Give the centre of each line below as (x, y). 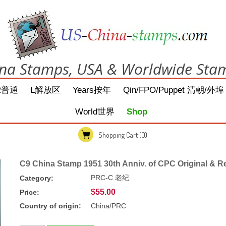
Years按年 (92, 90)
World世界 (95, 112)
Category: (37, 178)
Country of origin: (50, 206)
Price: (30, 192)
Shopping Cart (118, 135)
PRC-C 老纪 (110, 178)
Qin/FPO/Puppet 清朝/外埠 (174, 90)
